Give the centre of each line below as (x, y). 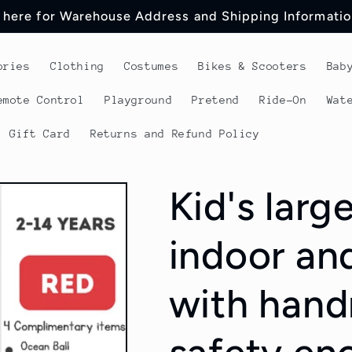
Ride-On (283, 99)
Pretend (216, 99)
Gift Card (40, 134)
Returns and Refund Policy (175, 134)
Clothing (77, 66)
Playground (138, 99)
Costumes (152, 66)
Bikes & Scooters (253, 66)
